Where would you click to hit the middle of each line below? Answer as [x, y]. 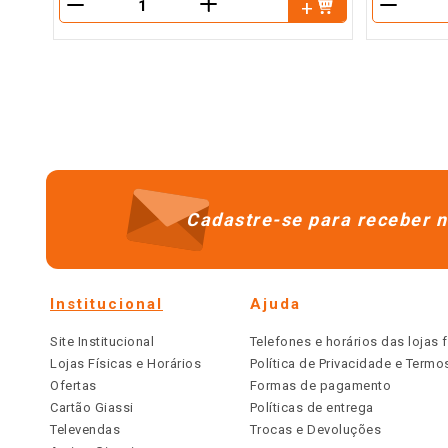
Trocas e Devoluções [315, 429]
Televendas [85, 429]
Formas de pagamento [320, 385]
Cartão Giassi [92, 407]
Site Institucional [102, 341]
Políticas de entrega [311, 407]
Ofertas [73, 385]
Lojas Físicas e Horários [125, 363]
